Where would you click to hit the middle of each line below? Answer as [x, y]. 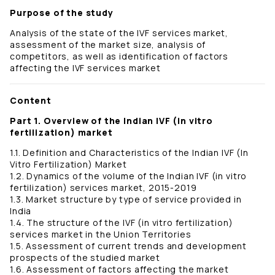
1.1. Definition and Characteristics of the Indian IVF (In [129, 153]
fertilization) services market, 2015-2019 [103, 188]
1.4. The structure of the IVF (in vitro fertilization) [122, 223]
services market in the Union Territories [101, 234]
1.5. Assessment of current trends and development [129, 246]
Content [31, 101]
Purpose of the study [62, 13]
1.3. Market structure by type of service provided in [126, 199]
